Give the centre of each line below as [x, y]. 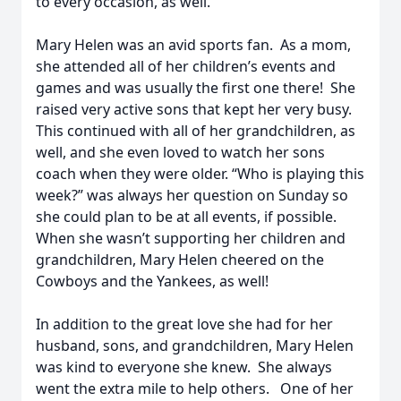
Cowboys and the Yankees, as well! [152, 281]
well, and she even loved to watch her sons [180, 152]
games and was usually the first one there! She [196, 88]
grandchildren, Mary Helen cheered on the [180, 260]
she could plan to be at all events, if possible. [188, 217]
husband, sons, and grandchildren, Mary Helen [195, 346]
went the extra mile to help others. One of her [195, 388]
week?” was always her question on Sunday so [192, 195]
